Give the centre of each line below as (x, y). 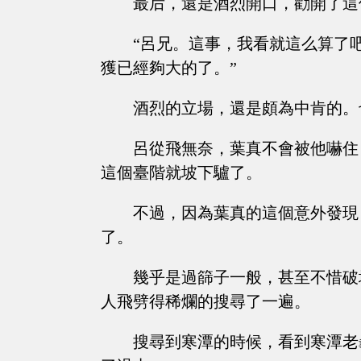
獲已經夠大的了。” (169, 68)
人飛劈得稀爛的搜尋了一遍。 (205, 302)
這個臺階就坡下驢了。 (181, 173)
